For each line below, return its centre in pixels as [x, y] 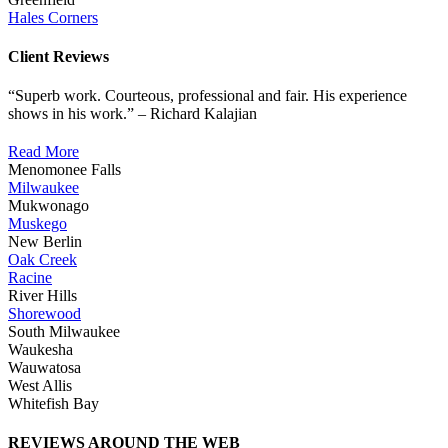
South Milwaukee [64, 332]
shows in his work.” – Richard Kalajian [132, 114]
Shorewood [44, 314]
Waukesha [40, 350]
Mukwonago [48, 206]
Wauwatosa [44, 368]
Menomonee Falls [64, 170]
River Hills [42, 296]
